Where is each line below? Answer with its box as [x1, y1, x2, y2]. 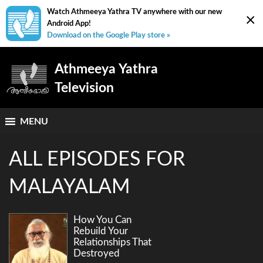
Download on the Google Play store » [47, 32, 170, 39]
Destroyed [73, 248, 120, 259]
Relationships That [73, 237, 151, 248]
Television [55, 81, 114, 95]
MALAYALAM [9, 177, 130, 198]
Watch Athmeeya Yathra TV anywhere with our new [47, 8, 222, 15]
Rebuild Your [73, 226, 128, 237]
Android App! [47, 20, 91, 27]
